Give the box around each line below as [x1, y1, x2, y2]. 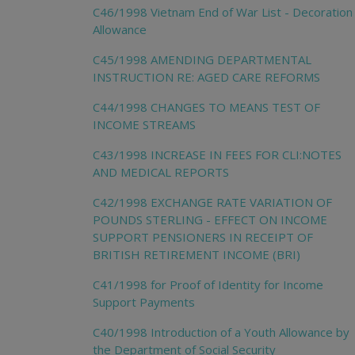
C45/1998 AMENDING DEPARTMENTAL [93, 51, 311, 67]
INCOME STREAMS [93, 116, 196, 132]
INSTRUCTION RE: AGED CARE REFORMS [93, 68, 320, 85]
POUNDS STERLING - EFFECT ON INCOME [93, 211, 327, 227]
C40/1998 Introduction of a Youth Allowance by [93, 323, 349, 340]
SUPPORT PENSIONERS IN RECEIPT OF [93, 228, 313, 245]
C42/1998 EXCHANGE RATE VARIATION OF [93, 193, 332, 210]
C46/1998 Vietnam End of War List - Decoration [93, 3, 353, 20]
